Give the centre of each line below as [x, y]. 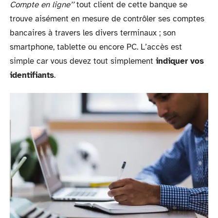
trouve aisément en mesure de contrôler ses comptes [107, 18]
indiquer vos [180, 61]
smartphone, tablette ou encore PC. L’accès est [96, 47]
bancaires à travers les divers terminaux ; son [93, 33]
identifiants [32, 75]
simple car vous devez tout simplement [83, 61]
